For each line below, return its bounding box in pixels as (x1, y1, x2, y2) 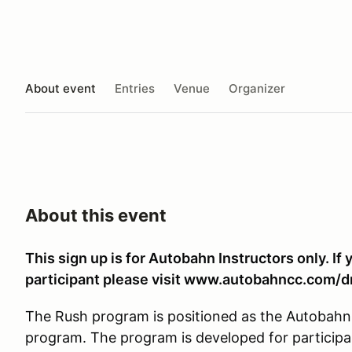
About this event (25, 205, 167, 225)
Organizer (229, 80, 285, 96)
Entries (115, 80, 155, 96)
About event (25, 80, 96, 96)
